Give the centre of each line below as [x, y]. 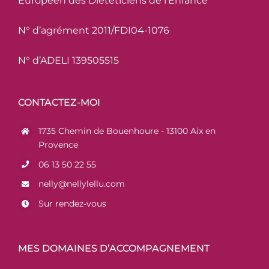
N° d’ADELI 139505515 [68, 60]
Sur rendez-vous [72, 204]
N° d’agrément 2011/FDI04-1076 [94, 30]
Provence [58, 144]
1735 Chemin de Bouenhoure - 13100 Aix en [127, 131]
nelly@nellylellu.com [81, 184]
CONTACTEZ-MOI [59, 102]
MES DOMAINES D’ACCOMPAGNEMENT [114, 248]
